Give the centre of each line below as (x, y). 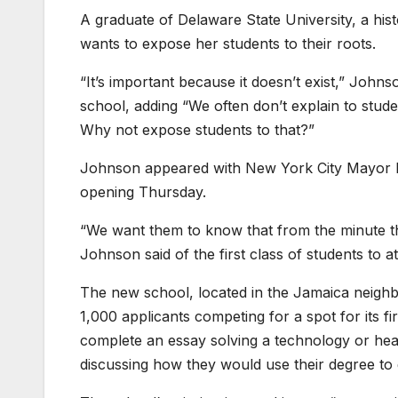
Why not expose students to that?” (197, 129)
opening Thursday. (143, 191)
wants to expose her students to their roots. (228, 43)
